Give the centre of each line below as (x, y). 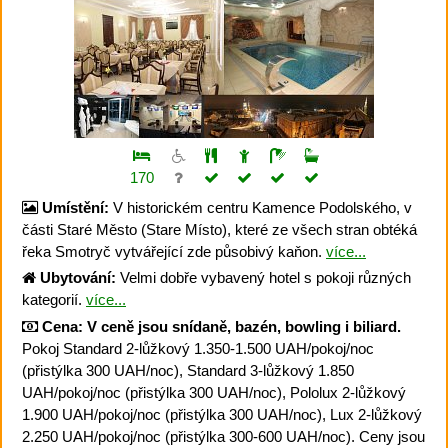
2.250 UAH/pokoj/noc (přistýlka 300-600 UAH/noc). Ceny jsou (223, 436)
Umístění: (75, 207)
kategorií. (54, 299)
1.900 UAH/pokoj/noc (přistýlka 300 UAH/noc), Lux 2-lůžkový (222, 414)
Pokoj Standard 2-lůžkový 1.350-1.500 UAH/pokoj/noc (198, 348)
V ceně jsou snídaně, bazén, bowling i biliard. (244, 326)
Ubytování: (78, 277)
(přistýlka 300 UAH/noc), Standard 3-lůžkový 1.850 (188, 370)
